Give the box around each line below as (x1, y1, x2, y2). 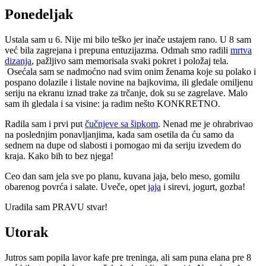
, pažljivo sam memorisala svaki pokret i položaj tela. (31, 55, 229, 66)
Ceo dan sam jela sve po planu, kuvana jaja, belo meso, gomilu (5, 170, 240, 181)
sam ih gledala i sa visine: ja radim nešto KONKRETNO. (5, 98, 220, 109)
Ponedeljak (5, 6, 73, 22)
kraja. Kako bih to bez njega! (5, 150, 113, 161)
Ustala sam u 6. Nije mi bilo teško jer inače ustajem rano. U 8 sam (5, 34, 251, 45)
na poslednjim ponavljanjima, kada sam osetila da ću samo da (5, 129, 234, 140)
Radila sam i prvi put (5, 118, 85, 129)
